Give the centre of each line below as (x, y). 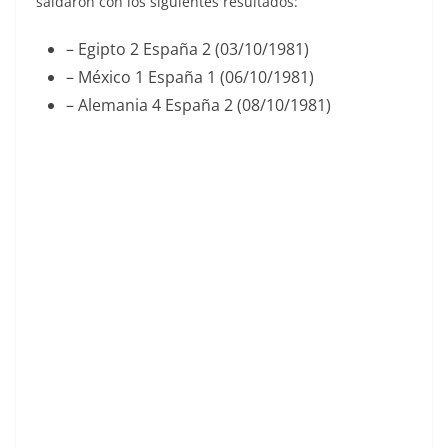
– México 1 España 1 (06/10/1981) (190, 77)
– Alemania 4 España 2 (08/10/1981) (198, 105)
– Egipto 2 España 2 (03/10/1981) (187, 49)
